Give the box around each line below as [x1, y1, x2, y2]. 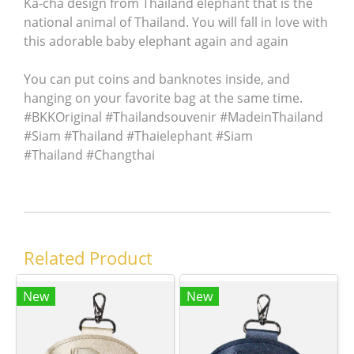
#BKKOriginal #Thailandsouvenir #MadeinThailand [24, 108, 326, 126]
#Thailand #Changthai [24, 146, 155, 164]
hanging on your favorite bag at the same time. [24, 89, 303, 107]
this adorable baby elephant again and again [24, 32, 288, 50]
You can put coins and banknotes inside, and [24, 70, 290, 88]
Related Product [24, 246, 153, 269]
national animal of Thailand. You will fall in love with [24, 13, 328, 31]
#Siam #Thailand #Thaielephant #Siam [24, 127, 253, 145]
